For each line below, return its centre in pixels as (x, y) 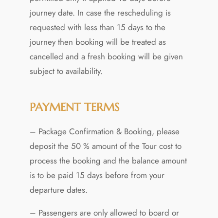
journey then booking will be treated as (98, 42)
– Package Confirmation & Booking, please (104, 131)
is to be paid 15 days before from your (97, 175)
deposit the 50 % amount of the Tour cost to (105, 146)
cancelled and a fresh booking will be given (106, 56)
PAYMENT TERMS (74, 107)
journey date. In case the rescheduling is (100, 12)
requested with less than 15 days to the (97, 27)
